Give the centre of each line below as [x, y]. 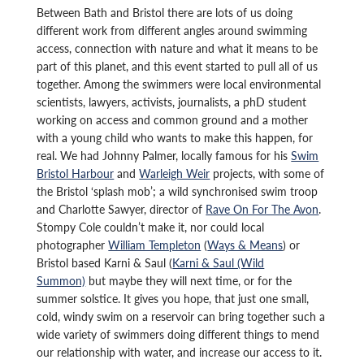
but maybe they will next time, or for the [189, 281]
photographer [73, 245]
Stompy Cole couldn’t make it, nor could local [151, 227]
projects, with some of [267, 173]
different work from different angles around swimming [172, 30]
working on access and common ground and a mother [173, 120]
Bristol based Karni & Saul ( [105, 263]
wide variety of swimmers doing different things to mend [178, 334]
